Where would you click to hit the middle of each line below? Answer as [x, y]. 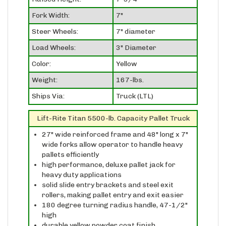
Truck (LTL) [135, 84]
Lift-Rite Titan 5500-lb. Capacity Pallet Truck [113, 106]
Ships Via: [48, 84]
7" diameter [136, 20]
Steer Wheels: [55, 20]
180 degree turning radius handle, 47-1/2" [115, 193]
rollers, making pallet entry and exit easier [113, 183]
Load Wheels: [54, 36]
